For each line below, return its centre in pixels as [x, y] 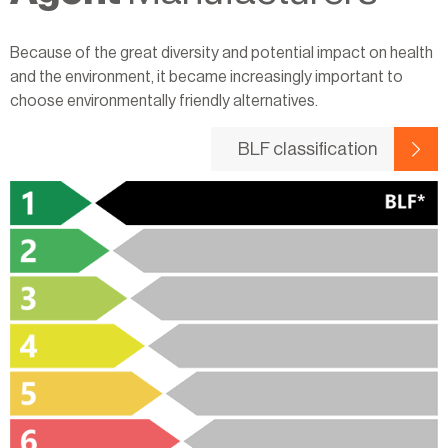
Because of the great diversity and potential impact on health [221, 52]
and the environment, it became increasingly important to [206, 76]
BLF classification [307, 148]
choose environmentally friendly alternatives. [164, 100]
